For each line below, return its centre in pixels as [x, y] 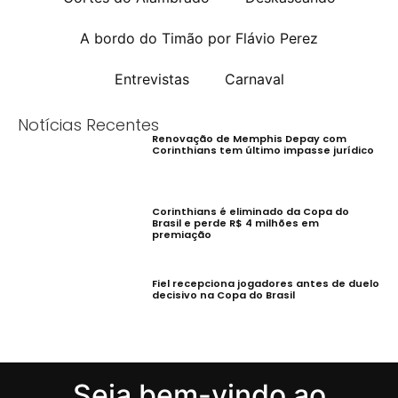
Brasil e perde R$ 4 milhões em [235, 223]
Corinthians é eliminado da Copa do [250, 211]
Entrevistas [151, 80]
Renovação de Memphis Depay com [249, 139]
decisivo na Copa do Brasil [223, 295]
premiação [181, 234]
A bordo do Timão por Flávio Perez [199, 39]
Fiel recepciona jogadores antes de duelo [265, 283]
